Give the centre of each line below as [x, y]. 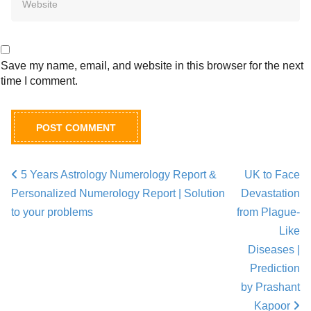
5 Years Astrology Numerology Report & [117, 175]
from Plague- [268, 212]
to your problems [52, 212]
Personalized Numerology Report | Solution [118, 193]
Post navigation [67, 188]
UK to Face [272, 175]
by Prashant [270, 287]
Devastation [270, 193]
